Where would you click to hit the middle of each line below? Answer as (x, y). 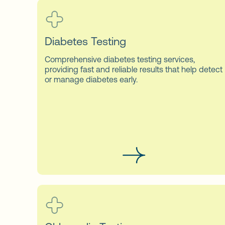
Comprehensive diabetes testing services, (120, 59)
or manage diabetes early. (91, 79)
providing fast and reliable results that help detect (134, 69)
